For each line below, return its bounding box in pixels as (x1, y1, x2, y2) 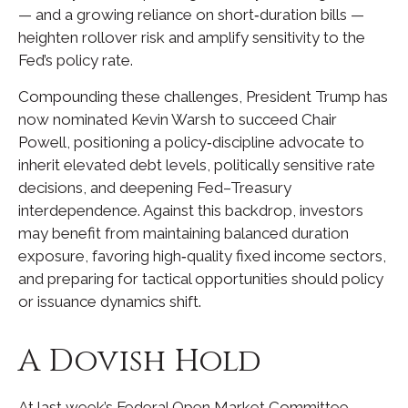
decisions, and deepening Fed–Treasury (18, 178, 291, 197)
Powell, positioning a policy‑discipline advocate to (18, 133, 364, 151)
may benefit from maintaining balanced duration (18, 224, 349, 242)
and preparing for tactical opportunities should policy (18, 270, 383, 288)
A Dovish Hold (18, 341, 261, 382)
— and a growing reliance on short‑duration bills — (18, 5, 364, 24)
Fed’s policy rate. (18, 51, 133, 69)
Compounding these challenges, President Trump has (18, 87, 388, 106)
